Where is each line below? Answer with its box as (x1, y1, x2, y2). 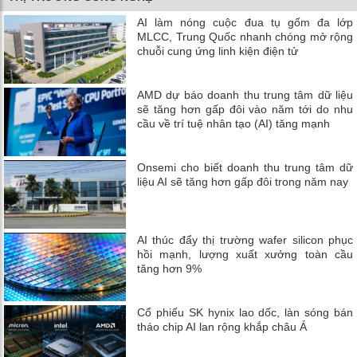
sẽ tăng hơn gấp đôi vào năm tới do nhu (137, 102, 353, 116)
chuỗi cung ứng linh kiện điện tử (137, 44, 299, 57)
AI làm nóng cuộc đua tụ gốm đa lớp (137, 15, 353, 29)
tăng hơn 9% (137, 261, 202, 275)
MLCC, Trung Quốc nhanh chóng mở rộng (137, 29, 353, 43)
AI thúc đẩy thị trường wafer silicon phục (137, 233, 353, 246)
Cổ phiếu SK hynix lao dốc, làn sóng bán (137, 305, 353, 319)
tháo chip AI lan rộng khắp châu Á (137, 320, 308, 333)
